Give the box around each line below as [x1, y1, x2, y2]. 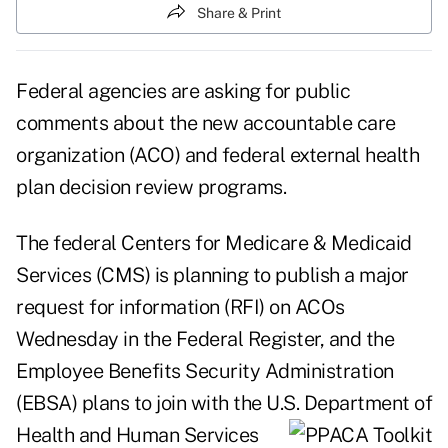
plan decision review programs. [16, 175, 286, 200]
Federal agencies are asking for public [16, 79, 350, 104]
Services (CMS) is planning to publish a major [16, 263, 409, 288]
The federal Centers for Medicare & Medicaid [16, 231, 412, 256]
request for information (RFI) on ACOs [16, 295, 345, 320]
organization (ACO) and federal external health [16, 143, 419, 168]
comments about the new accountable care [16, 111, 396, 136]
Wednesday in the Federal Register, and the [16, 327, 394, 352]
